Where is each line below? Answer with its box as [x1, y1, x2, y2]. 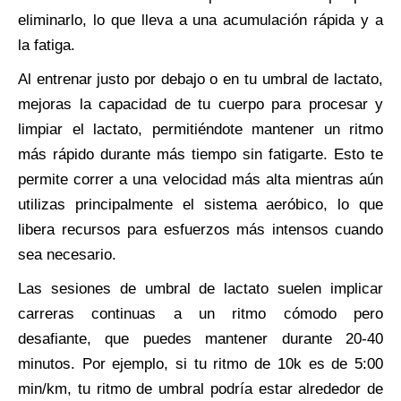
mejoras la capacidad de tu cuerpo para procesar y [18, 95, 383, 113]
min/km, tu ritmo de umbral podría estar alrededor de [18, 380, 383, 397]
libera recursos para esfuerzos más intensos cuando [18, 220, 383, 238]
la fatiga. [18, 36, 75, 54]
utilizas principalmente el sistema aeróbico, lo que [18, 195, 383, 213]
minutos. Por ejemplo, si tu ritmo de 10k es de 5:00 [18, 354, 383, 372]
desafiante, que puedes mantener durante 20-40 [18, 329, 383, 347]
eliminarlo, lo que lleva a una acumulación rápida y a [18, 11, 383, 29]
